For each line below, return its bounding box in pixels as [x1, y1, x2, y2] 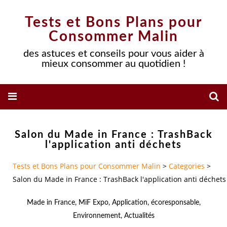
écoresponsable [150, 199, 199, 206]
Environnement [72, 212, 121, 219]
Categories [169, 161, 205, 171]
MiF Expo [78, 199, 108, 206]
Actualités [124, 212, 155, 219]
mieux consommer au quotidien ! [42, 59, 185, 69]
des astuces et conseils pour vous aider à [23, 49, 204, 59]
